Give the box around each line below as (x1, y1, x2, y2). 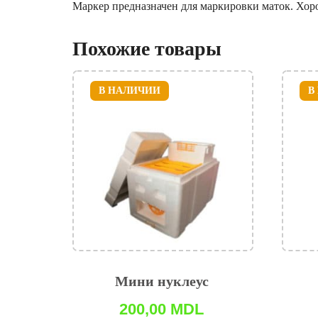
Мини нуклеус (114, 273, 209, 290)
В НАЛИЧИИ (99, 85, 161, 97)
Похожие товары (72, 38, 221, 60)
